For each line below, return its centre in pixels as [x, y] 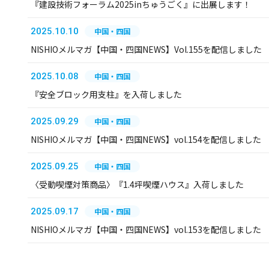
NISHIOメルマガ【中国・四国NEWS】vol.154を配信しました [146, 139]
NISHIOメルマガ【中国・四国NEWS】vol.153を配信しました [146, 229]
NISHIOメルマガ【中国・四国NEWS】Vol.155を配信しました [146, 49]
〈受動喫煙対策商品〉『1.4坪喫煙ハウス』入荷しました [137, 184]
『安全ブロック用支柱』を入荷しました [106, 94]
